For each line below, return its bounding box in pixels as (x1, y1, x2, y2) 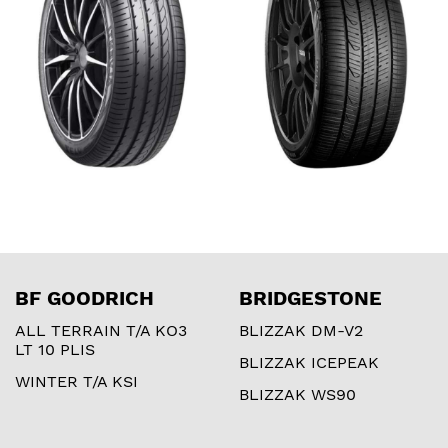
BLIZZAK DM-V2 (239, 320, 363, 340)
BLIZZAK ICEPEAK (239, 352, 379, 372)
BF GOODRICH (15, 285, 154, 310)
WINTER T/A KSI (15, 371, 138, 391)
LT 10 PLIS (15, 339, 95, 359)
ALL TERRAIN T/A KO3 (15, 320, 187, 340)
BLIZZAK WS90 (239, 384, 356, 404)
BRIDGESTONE (239, 285, 382, 310)
